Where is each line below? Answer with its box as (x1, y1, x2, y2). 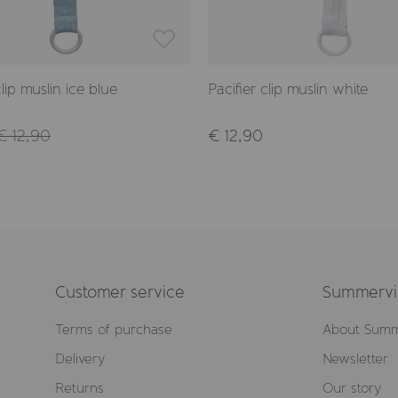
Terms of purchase (54, 322, 172, 338)
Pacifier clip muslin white (208, 81, 368, 97)
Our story (322, 380, 383, 396)
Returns (54, 380, 104, 396)
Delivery (54, 351, 106, 367)
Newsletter (322, 351, 389, 367)
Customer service (54, 283, 185, 302)
